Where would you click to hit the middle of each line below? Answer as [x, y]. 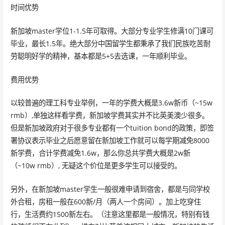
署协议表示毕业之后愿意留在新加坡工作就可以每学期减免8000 [110, 141]
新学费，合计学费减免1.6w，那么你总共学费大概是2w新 [100, 153]
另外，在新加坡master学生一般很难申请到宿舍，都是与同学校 [110, 189]
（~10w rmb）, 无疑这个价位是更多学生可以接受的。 [96, 166]
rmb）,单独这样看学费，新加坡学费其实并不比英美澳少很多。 [109, 116]
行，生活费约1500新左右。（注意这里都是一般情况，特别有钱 [110, 214]
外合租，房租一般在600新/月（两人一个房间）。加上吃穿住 [105, 201]
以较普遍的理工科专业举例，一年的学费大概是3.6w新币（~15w [111, 103]
